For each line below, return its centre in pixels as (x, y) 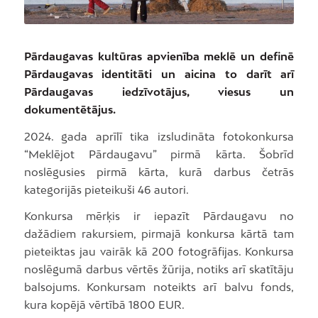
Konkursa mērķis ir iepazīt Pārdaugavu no (159, 216)
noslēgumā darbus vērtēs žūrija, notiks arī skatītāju (159, 269)
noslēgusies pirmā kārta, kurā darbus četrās (159, 171)
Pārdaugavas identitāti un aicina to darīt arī (159, 73)
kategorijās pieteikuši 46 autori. (106, 189)
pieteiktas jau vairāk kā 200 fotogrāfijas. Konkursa (159, 252)
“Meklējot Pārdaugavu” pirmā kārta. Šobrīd (159, 154)
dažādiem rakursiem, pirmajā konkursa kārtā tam (159, 234)
